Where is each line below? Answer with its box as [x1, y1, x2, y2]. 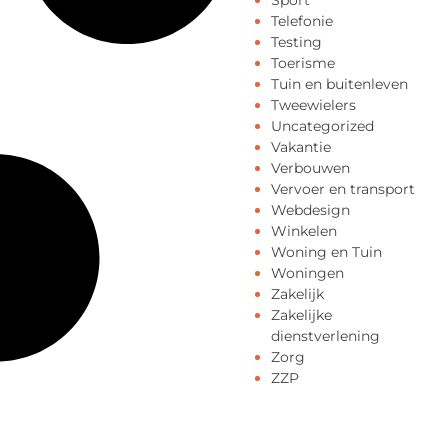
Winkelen [271, 222, 337, 240]
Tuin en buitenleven [271, 75, 408, 93]
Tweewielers [271, 96, 356, 114]
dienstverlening [271, 327, 380, 345]
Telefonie [271, 12, 333, 30]
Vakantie [271, 138, 331, 156]
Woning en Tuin [271, 243, 382, 261]
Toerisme [271, 54, 335, 72]
